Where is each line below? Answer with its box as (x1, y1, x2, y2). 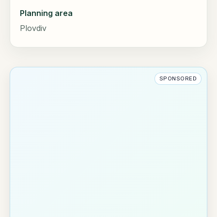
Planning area (20, 8, 73, 18)
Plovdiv (20, 23, 46, 33)
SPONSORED (159, 75, 197, 82)
